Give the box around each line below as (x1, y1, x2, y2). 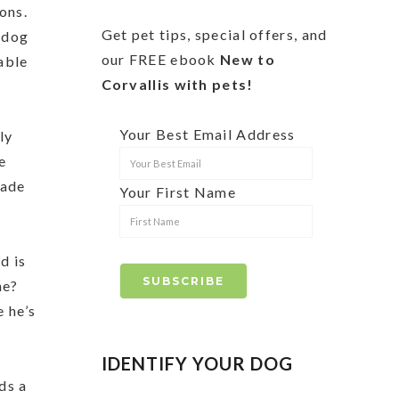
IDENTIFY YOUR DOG (101, 352, 293, 374)
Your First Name (118, 183, 237, 200)
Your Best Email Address (118, 125, 296, 142)
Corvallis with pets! (101, 75, 254, 93)
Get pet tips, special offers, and (101, 25, 328, 43)
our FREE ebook (101, 50, 221, 68)
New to (220, 50, 275, 68)
